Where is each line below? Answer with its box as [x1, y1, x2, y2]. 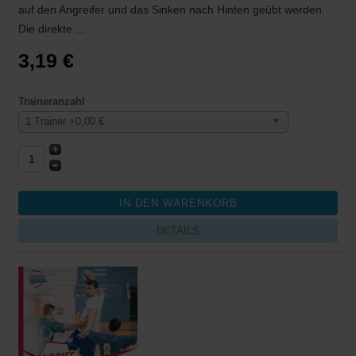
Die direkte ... [18, 22, 85, 36]
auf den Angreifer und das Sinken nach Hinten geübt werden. [18, 3, 325, 17]
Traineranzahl [18, 95, 85, 108]
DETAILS [157, 225, 199, 238]
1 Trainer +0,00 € [25, 115, 104, 128]
